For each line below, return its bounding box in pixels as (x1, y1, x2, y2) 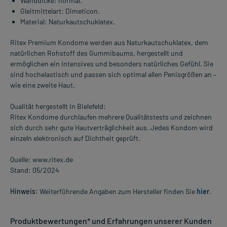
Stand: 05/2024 (10, 166, 59, 175)
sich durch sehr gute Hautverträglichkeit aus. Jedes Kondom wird (10, 123, 213, 132)
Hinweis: (10, 187, 38, 196)
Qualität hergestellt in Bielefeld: (10, 102, 106, 111)
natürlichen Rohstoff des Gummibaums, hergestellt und (10, 49, 183, 58)
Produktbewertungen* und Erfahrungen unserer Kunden (10, 216, 212, 226)
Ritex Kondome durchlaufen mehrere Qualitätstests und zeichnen (10, 112, 212, 122)
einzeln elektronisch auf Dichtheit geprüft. (10, 134, 140, 143)
